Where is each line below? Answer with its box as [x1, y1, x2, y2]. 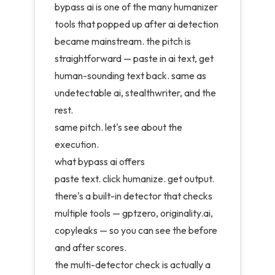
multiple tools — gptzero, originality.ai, [55, 207, 213, 219]
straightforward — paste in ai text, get [55, 52, 214, 64]
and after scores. [55, 241, 126, 254]
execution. [55, 138, 99, 150]
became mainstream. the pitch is [55, 35, 191, 47]
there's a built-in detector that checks [55, 190, 212, 202]
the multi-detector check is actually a [55, 258, 211, 271]
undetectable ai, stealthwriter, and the [55, 87, 216, 99]
